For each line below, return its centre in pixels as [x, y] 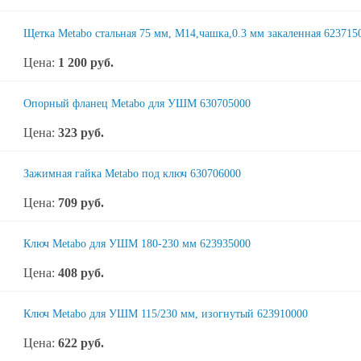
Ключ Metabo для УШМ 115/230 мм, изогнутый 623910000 [166, 314]
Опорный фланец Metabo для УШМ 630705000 [137, 104]
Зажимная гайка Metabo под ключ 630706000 [132, 174]
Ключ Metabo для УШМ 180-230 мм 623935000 [137, 244]
